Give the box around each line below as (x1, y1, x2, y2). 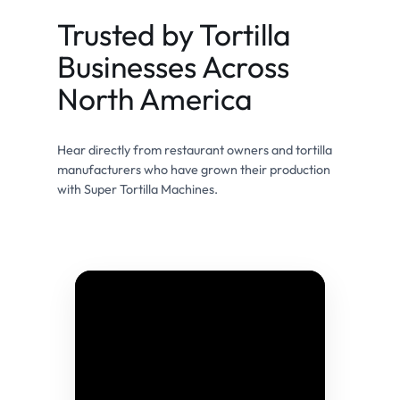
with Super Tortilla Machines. (57, 180, 218, 197)
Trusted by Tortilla (57, 14, 291, 54)
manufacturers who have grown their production (57, 161, 330, 178)
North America (57, 79, 253, 118)
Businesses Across (57, 46, 289, 86)
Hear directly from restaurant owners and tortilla (57, 141, 332, 158)
